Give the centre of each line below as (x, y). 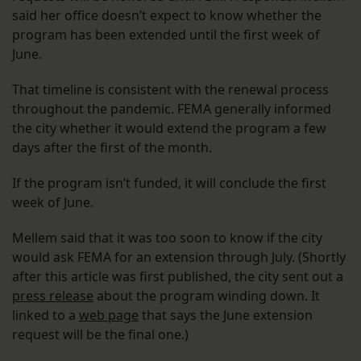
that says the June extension (226, 315)
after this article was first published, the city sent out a (178, 277)
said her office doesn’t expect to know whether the (167, 16)
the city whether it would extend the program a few (169, 129)
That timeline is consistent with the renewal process (170, 90)
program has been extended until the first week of (166, 35)
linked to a (46, 315)
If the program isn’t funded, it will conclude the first (169, 183)
